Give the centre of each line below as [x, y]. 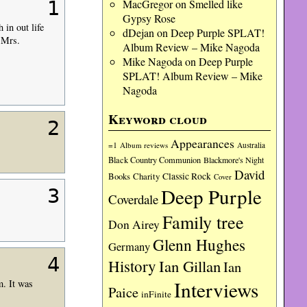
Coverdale [134, 199]
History [133, 266]
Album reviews [144, 145]
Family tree [204, 222]
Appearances [203, 143]
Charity [147, 176]
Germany [130, 247]
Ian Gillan [190, 266]
